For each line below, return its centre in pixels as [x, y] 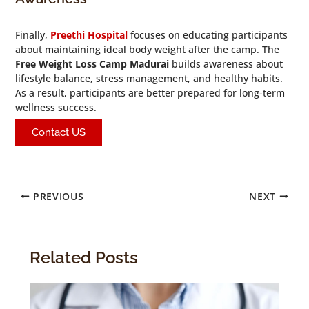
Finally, [32, 34]
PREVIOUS [57, 196]
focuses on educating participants [207, 34]
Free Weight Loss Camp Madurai [92, 63]
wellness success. [56, 107]
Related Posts [83, 257]
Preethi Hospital [89, 34]
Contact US [58, 132]
